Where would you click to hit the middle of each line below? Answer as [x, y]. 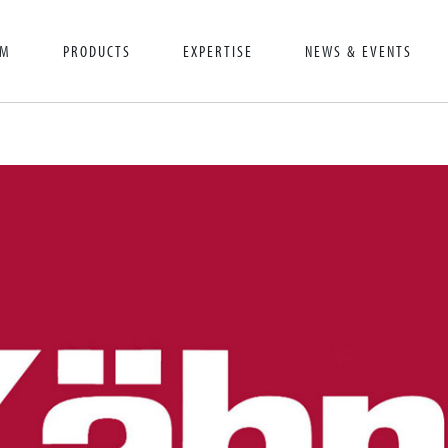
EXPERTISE [218, 50]
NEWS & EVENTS [359, 50]
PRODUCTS [97, 50]
